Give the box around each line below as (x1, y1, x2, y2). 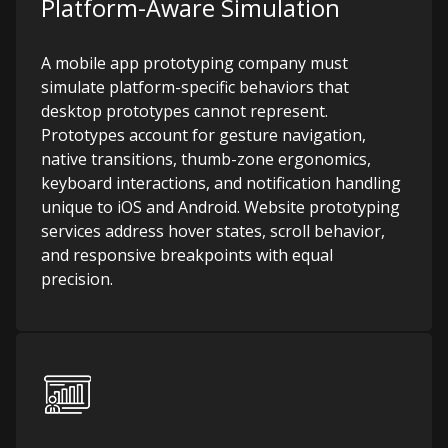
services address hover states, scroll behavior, (41, 220, 385, 242)
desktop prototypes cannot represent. (41, 100, 328, 122)
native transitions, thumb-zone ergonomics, (41, 148, 371, 170)
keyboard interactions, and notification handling (41, 172, 401, 194)
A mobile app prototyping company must (41, 52, 348, 74)
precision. (41, 268, 113, 290)
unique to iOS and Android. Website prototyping (41, 196, 400, 218)
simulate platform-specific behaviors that (41, 76, 349, 98)
